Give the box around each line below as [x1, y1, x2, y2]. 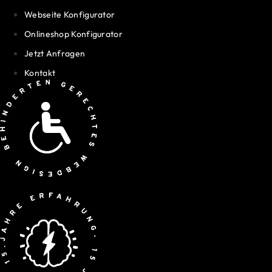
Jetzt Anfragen [24, 47, 86, 59]
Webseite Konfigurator [24, 8, 115, 20]
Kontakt [24, 67, 56, 78]
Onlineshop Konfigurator [24, 28, 123, 39]
